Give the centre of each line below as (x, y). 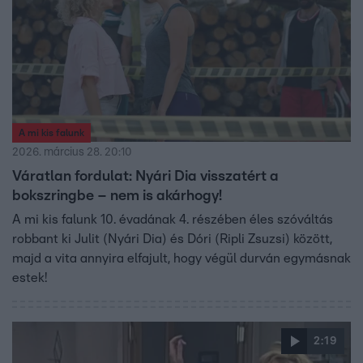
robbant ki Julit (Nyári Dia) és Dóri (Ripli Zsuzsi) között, (172, 239)
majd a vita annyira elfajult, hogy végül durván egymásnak (181, 258)
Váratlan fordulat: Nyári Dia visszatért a (145, 176)
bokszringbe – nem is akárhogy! (117, 196)
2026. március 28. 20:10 (72, 152)
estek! (30, 278)
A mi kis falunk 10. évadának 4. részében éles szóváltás (173, 219)
